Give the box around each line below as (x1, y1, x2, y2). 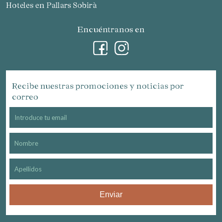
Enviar (100, 190, 122, 199)
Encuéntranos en (77, 24, 145, 34)
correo (12, 91, 38, 101)
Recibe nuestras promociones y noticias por (12, 80, 184, 90)
